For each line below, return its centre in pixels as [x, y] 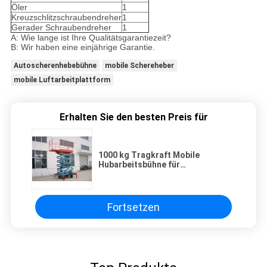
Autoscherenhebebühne [55, 66]
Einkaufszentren [131, 174]
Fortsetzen [133, 207]
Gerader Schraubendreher [61, 28]
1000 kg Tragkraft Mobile [149, 155]
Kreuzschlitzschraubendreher [66, 18]
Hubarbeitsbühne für [139, 165]
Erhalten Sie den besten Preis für [133, 117]
